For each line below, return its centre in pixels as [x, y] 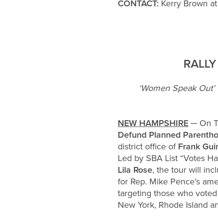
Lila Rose [135, 170]
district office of [148, 146]
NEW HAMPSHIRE [153, 123]
